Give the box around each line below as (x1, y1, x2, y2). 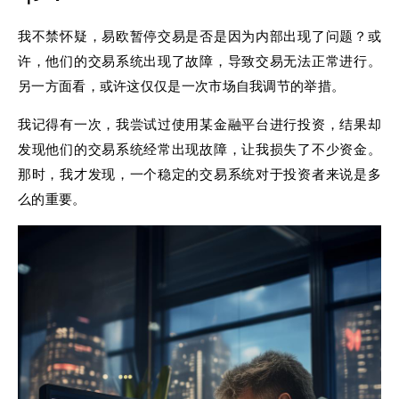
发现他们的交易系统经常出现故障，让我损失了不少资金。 (18, 141, 381, 158)
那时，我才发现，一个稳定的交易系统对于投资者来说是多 (18, 166, 381, 183)
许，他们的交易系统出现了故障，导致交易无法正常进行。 (18, 53, 381, 69)
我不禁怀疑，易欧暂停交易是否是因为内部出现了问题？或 (18, 28, 381, 45)
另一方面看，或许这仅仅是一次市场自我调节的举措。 (18, 77, 346, 94)
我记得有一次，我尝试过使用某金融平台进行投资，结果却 (18, 116, 381, 133)
